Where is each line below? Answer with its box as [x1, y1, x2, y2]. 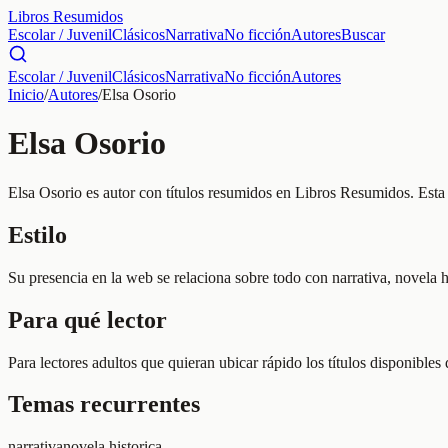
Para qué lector [8, 306, 167, 333]
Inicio [8, 86, 44, 103]
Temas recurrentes [8, 391, 200, 418]
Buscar [341, 26, 385, 43]
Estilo [8, 221, 67, 248]
